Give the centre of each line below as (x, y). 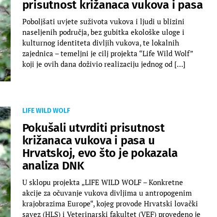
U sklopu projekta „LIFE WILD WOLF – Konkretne (102, 182)
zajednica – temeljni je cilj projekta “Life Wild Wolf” (107, 53)
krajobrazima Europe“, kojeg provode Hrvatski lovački (110, 203)
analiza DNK (53, 165)
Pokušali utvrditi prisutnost (93, 128)
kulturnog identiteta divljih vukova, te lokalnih (101, 42)
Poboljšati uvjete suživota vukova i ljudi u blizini (103, 21)
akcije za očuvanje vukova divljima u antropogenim (107, 193)
